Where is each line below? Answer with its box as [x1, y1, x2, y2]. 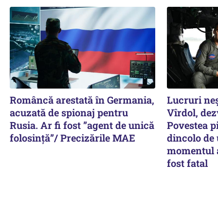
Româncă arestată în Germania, [10, 93, 154, 106]
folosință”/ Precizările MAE [10, 131, 135, 144]
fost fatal [166, 156, 208, 169]
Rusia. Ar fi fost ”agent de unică [10, 118, 154, 131]
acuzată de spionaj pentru [10, 106, 128, 119]
